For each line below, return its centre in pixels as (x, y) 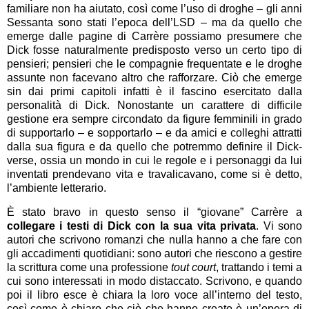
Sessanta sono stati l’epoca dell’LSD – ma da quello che (154, 22)
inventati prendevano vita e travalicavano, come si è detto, (154, 174)
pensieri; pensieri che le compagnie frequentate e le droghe (154, 63)
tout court (193, 268)
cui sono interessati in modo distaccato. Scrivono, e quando (154, 281)
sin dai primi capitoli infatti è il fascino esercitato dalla (154, 91)
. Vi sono (279, 226)
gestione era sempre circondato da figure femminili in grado (154, 119)
